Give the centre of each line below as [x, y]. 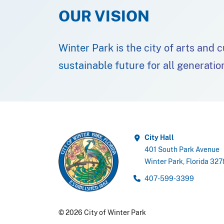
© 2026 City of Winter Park [102, 212]
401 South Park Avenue [182, 149]
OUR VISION [104, 16]
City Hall [159, 137]
